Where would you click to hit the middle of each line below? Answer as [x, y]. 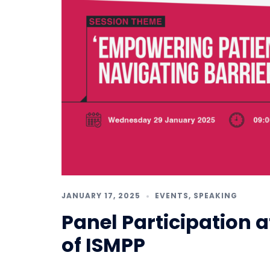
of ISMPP [103, 245]
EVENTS [172, 195]
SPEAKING [215, 195]
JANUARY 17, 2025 [101, 195]
